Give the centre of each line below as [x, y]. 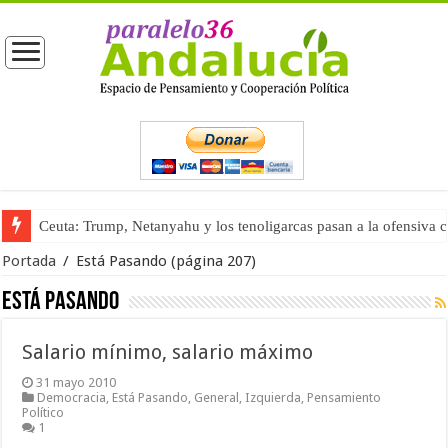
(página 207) [212, 261]
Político [43, 412]
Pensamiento [344, 397]
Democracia [72, 397]
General [217, 397]
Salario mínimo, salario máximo [168, 352]
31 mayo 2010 [76, 382]
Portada [29, 261]
